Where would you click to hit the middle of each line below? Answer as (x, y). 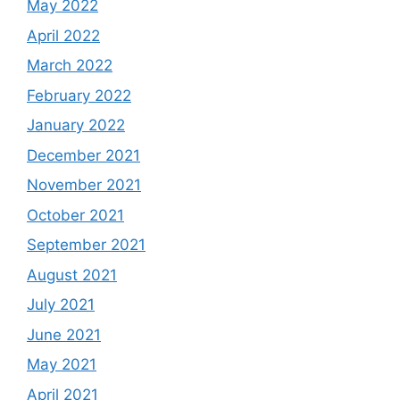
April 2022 (63, 35)
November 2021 (84, 185)
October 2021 (75, 215)
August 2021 (72, 275)
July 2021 (61, 304)
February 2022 (79, 95)
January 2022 (76, 125)
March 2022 (70, 65)
